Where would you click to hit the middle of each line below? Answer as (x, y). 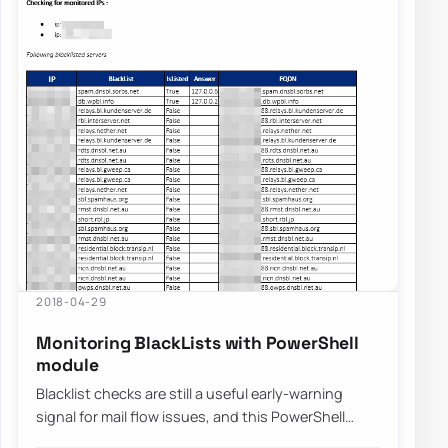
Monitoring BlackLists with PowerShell (197, 342)
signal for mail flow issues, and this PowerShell (191, 417)
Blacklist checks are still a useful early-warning (190, 394)
